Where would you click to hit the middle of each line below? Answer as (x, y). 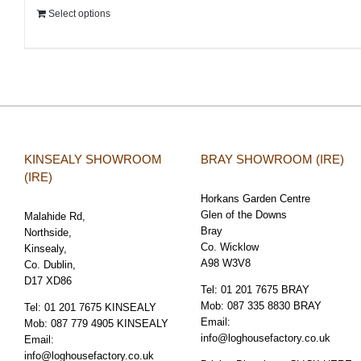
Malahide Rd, (55, 216)
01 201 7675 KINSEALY (100, 307)
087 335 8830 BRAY (274, 305)
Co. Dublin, (50, 264)
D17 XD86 (48, 280)
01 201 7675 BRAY (265, 289)
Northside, (48, 232)
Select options (79, 13)
